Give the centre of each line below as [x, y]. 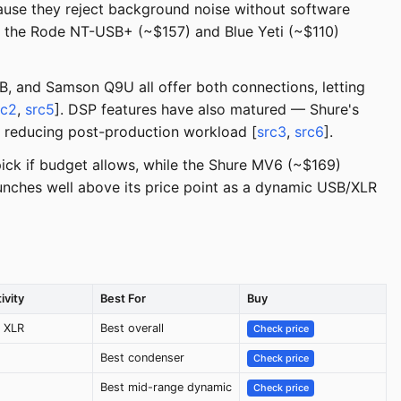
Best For [123, 299]
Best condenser [142, 358]
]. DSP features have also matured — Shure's [207, 110]
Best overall [132, 328]
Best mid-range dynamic [166, 388]
